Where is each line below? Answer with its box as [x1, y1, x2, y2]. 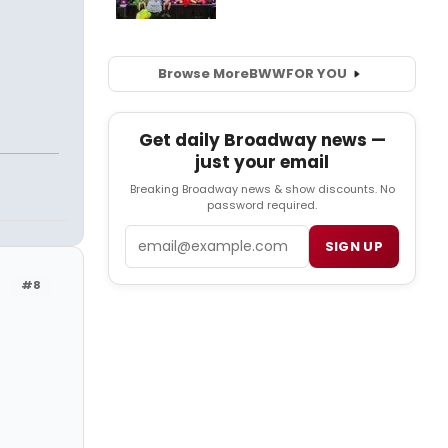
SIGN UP [324, 237, 383, 257]
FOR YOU [285, 64, 347, 84]
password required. [207, 197, 317, 214]
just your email [195, 150, 329, 175]
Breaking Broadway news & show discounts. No [129, 181, 395, 198]
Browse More [157, 64, 249, 84]
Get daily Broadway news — [138, 128, 386, 153]
